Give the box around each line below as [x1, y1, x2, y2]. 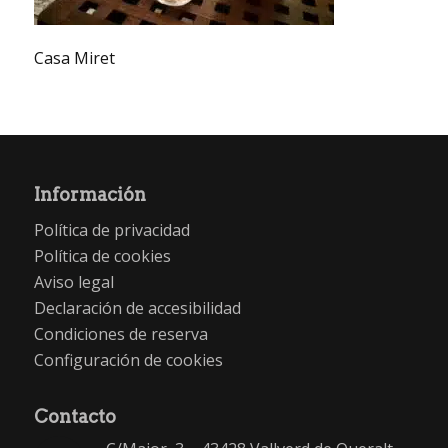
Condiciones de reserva [33, 323, 208, 346]
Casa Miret [33, 47, 115, 70]
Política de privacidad [33, 219, 190, 242]
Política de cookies [33, 245, 171, 268]
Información [33, 183, 146, 205]
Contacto [33, 405, 116, 427]
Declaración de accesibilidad [33, 297, 241, 320]
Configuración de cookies [33, 349, 223, 372]
